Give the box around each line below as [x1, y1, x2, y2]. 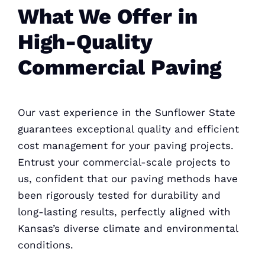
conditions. [17, 238, 73, 251]
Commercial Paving [17, 55, 221, 80]
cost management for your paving [17, 139, 186, 151]
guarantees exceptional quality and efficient [17, 122, 239, 135]
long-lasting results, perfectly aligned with [17, 205, 231, 218]
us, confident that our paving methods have [17, 172, 238, 185]
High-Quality [17, 30, 152, 54]
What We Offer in [17, 4, 198, 29]
